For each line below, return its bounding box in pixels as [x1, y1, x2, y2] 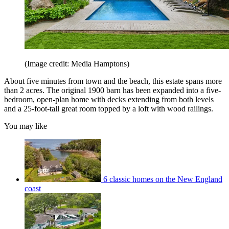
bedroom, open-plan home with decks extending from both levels [4, 95, 214, 104]
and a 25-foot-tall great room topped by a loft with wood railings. [4, 104, 213, 113]
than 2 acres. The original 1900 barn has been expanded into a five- [4, 86, 221, 95]
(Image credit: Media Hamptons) [25, 59, 129, 68]
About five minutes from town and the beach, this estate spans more [4, 77, 222, 86]
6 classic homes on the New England [103, 175, 222, 184]
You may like [4, 122, 47, 131]
